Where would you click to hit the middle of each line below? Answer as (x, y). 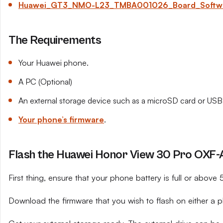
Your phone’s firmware (61, 119)
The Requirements (55, 40)
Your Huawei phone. (54, 63)
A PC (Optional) (45, 82)
